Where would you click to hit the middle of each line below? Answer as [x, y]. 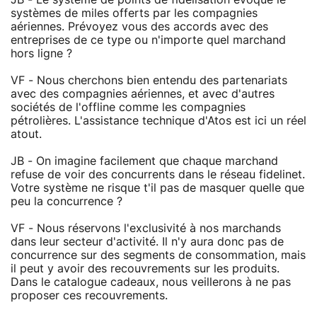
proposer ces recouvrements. [89, 295]
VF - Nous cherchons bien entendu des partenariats [149, 80]
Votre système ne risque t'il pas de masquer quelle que [157, 188]
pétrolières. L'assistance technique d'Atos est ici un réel [158, 121]
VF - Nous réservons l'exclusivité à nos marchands [146, 228]
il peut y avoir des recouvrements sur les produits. [145, 269]
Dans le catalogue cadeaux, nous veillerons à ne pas [151, 282]
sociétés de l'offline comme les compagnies [128, 107]
